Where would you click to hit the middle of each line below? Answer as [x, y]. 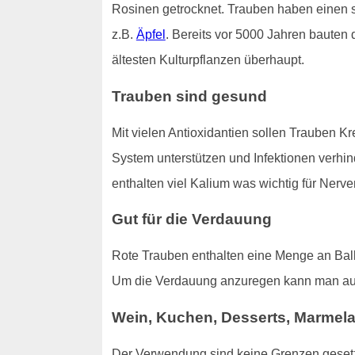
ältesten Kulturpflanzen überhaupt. [208, 60]
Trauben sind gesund [189, 96]
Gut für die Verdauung [191, 219]
